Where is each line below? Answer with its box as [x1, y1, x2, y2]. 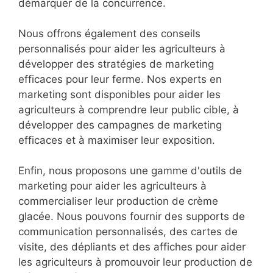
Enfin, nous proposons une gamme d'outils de [18, 165, 242, 177]
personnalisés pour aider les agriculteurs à [18, 43, 225, 55]
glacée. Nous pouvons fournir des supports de [18, 210, 245, 223]
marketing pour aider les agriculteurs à [18, 180, 207, 193]
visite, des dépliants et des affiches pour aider [18, 241, 246, 253]
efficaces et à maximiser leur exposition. [18, 134, 215, 147]
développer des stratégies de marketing [18, 58, 214, 71]
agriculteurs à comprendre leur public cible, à [18, 104, 239, 116]
